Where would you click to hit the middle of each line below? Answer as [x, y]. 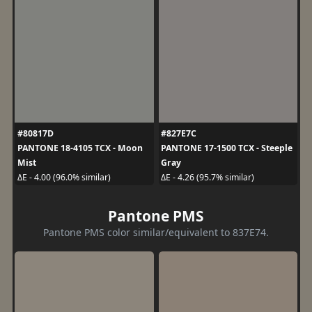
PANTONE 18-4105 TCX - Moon [80, 148]
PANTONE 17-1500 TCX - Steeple [227, 148]
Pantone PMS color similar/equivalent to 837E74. [156, 232]
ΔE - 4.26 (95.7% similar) [208, 177]
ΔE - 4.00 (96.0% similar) [64, 177]
